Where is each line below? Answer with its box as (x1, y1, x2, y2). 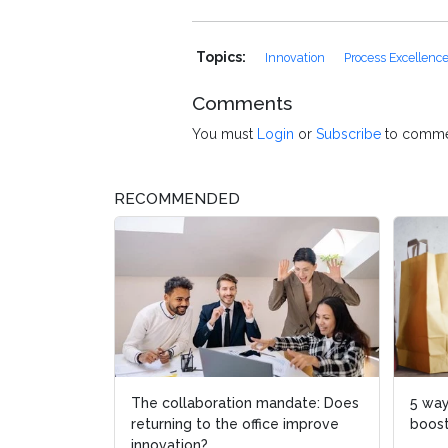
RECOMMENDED (114, 190, 240, 209)
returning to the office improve (131, 416, 339, 433)
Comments (192, 92, 292, 115)
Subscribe (316, 126, 381, 143)
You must (192, 126, 257, 143)
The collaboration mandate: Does (131, 395, 359, 412)
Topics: (196, 49, 249, 66)
